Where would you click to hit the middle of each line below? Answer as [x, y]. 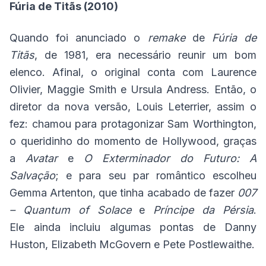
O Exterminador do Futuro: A [170, 159]
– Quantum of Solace [70, 210]
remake [166, 38]
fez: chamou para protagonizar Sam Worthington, [133, 124]
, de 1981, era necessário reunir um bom [145, 55]
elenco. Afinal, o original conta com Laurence [133, 72]
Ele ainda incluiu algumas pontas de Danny [133, 227]
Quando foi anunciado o [79, 38]
